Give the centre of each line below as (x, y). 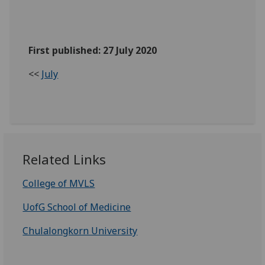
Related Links (64, 160)
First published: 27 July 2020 (93, 51)
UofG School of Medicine (77, 207)
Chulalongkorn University (80, 231)
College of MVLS (59, 184)
